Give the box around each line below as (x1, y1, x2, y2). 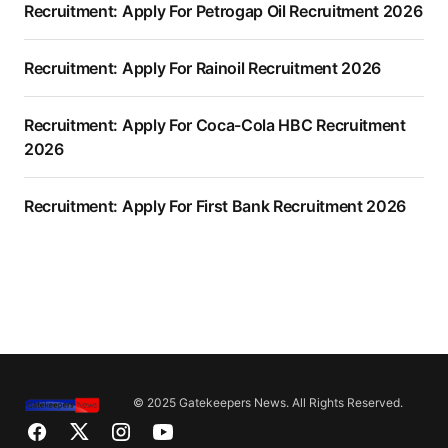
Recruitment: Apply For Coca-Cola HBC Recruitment (24, 115, 406, 136)
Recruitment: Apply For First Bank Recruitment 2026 (24, 196, 406, 217)
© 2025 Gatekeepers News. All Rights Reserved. (132, 395, 403, 411)
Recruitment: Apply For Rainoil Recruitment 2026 (24, 58, 381, 79)
